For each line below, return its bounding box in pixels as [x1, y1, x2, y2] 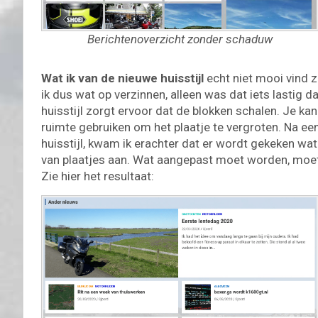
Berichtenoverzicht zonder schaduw [87, 32, 273, 47]
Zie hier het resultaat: [41, 168, 154, 183]
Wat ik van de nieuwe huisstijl [41, 70, 204, 85]
